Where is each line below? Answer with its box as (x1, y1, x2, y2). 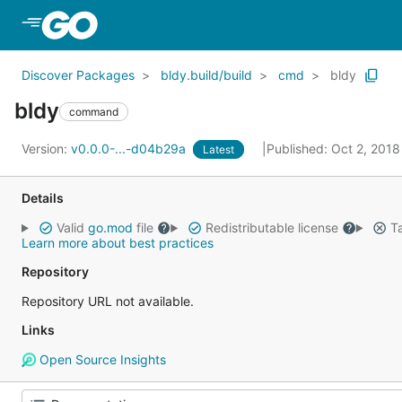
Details (22, 190, 64, 205)
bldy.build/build (161, 67, 252, 83)
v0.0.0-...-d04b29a (71, 141, 189, 156)
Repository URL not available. (22, 293, 194, 309)
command (69, 104, 118, 118)
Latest (203, 143, 234, 156)
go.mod (87, 220, 133, 235)
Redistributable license (201, 220, 342, 235)
